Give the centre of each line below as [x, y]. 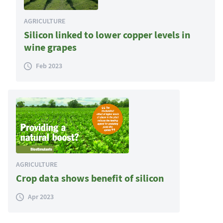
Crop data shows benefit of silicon [90, 179]
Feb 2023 [49, 66]
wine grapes [50, 48]
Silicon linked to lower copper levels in [107, 35]
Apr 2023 [41, 197]
